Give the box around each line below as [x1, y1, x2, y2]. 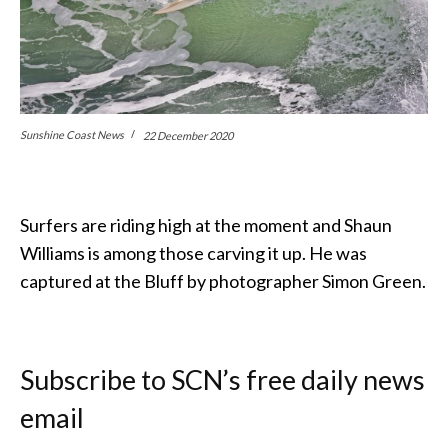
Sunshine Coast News [20, 127, 124, 141]
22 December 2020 [143, 128, 233, 142]
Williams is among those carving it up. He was [20, 242, 367, 265]
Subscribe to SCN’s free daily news [20, 363, 425, 397]
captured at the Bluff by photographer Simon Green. [20, 270, 426, 293]
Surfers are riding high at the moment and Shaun [20, 214, 392, 237]
